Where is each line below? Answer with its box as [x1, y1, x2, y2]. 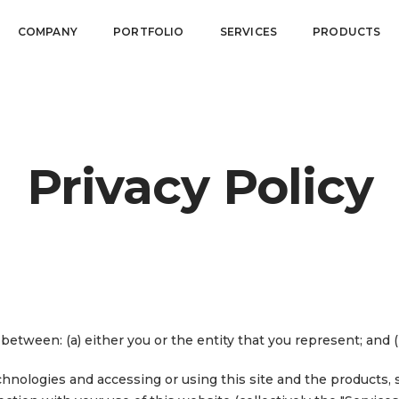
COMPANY [17, 25, 78, 38]
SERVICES [219, 25, 278, 38]
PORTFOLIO [113, 25, 184, 38]
